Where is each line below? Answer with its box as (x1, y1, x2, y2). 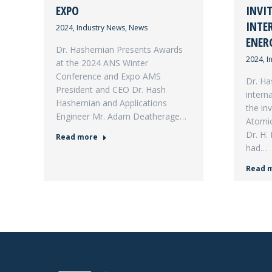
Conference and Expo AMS (56, 70, 161, 82)
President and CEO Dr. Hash (56, 84, 166, 95)
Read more (56, 132, 98, 142)
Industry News (76, 22, 125, 33)
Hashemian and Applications (56, 97, 167, 109)
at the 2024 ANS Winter (56, 57, 148, 69)
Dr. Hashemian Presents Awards (56, 44, 183, 55)
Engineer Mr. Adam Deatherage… (56, 110, 186, 122)
